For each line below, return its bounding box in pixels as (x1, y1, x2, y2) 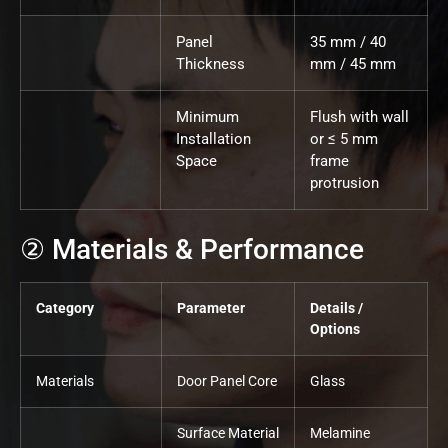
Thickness (176, 55, 245, 74)
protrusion (310, 174, 379, 193)
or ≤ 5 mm (310, 130, 378, 149)
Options (310, 321, 360, 339)
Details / (310, 300, 363, 318)
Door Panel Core (177, 373, 277, 391)
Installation (176, 130, 251, 149)
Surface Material (177, 425, 279, 443)
